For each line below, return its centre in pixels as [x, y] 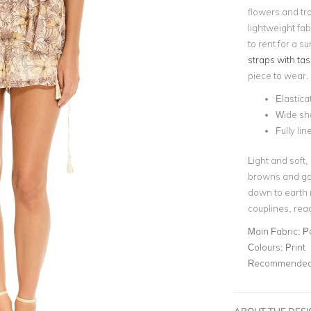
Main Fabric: [275, 231]
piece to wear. [278, 76]
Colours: [266, 247]
